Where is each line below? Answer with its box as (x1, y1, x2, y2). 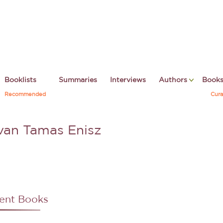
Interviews (110, 77, 146, 84)
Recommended (4, 92, 46, 97)
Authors (159, 77, 189, 84)
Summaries (59, 77, 97, 84)
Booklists (4, 77, 36, 84)
